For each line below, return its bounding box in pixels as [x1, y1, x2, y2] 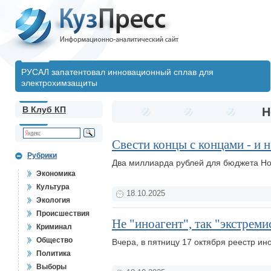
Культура [36, 183, 70, 191]
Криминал [36, 223, 72, 231]
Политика [36, 249, 71, 258]
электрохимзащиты [21, 78, 97, 88]
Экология [36, 196, 70, 204]
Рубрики [27, 151, 57, 160]
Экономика [36, 169, 76, 178]
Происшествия [36, 209, 90, 218]
